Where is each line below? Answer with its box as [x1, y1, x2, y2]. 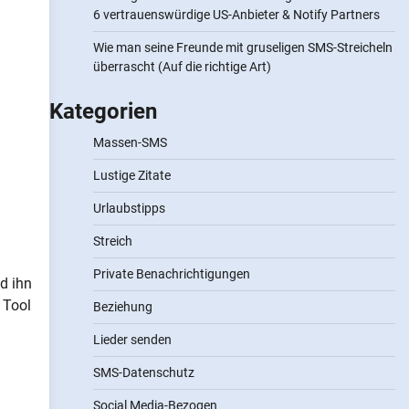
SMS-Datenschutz [92, 365, 194, 380]
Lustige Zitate [92, 168, 171, 183]
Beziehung [92, 299, 152, 314]
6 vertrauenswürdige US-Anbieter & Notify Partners [92, 7, 380, 22]
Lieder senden [92, 332, 172, 347]
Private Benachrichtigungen [92, 267, 250, 281]
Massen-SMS [92, 135, 167, 150]
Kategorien [48, 99, 157, 124]
